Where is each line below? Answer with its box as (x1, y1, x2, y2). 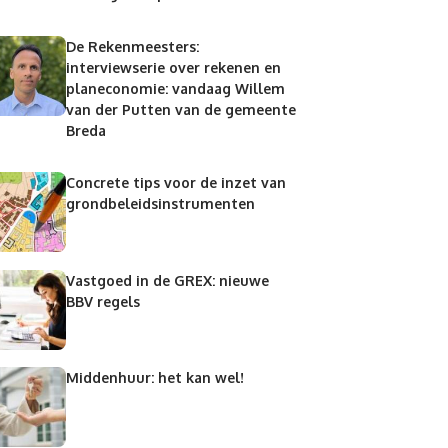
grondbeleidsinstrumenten (65, 195, 255, 213)
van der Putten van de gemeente (65, 100, 296, 118)
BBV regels (65, 292, 140, 310)
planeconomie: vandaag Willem (65, 79, 285, 97)
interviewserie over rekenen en (65, 58, 281, 76)
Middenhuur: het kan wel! (65, 369, 244, 387)
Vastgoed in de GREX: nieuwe (65, 271, 269, 289)
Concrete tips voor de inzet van (65, 174, 286, 192)
